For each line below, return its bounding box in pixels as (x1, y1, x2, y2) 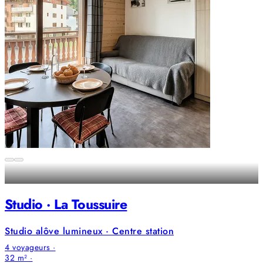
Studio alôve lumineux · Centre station (5, 224, 174, 238)
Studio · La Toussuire (5, 194, 127, 214)
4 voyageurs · (5, 241, 56, 253)
